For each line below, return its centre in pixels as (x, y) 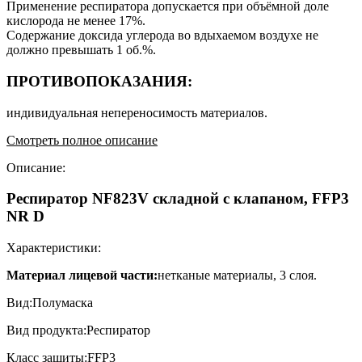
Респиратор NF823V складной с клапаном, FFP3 (178, 199)
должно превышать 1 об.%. (81, 50)
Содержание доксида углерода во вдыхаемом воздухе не (162, 36)
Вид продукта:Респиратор (78, 330)
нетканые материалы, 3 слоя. (237, 276)
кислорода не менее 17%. (76, 21)
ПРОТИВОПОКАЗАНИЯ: (99, 82)
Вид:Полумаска (50, 303)
